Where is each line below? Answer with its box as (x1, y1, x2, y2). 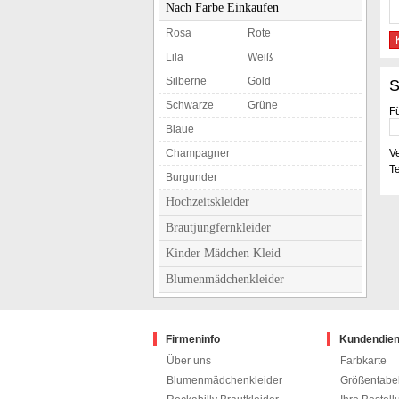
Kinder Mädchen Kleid (166, 247, 281, 260)
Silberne (166, 75, 207, 87)
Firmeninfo (166, 333, 220, 346)
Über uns (167, 354, 211, 367)
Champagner (166, 147, 230, 159)
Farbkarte (340, 354, 387, 367)
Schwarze (166, 99, 214, 111)
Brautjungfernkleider (166, 221, 271, 234)
